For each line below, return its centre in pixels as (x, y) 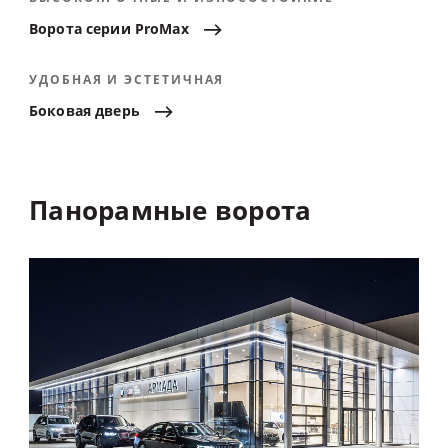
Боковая (60, 112)
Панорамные (118, 211)
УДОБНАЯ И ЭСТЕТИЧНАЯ (127, 80)
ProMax (161, 30)
